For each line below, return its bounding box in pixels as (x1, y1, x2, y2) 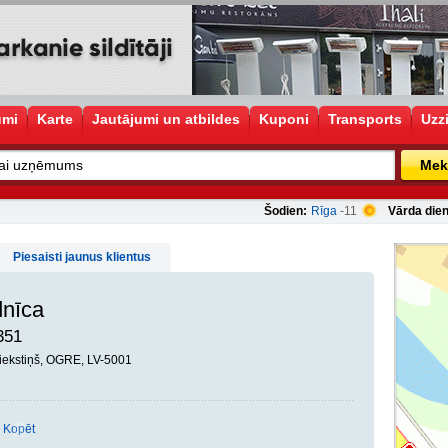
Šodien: (264, 204, 307, 218)
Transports (328, 111, 402, 127)
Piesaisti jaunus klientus (13, 250, 151, 264)
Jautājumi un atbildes (92, 111, 240, 127)
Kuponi (259, 111, 309, 127)
